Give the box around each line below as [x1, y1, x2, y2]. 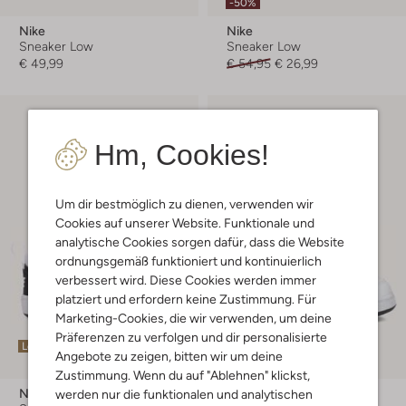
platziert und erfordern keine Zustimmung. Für [55, 291, 316, 306]
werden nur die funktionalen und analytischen [55, 386, 313, 401]
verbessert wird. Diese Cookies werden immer [55, 272, 316, 287]
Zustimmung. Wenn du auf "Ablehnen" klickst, [55, 367, 310, 382]
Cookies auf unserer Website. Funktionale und [55, 215, 314, 230]
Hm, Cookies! [94, 138, 269, 171]
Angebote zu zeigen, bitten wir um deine [55, 348, 283, 363]
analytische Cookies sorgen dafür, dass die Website [55, 234, 344, 249]
